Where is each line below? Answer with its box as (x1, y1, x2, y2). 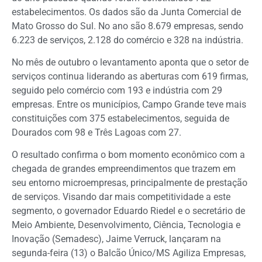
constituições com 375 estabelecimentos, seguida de (12, 112, 229, 124)
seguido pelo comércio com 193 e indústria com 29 (12, 84, 222, 96)
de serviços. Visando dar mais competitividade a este (12, 191, 230, 203)
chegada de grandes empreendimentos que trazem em (12, 163, 236, 175)
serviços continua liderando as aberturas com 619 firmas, (12, 70, 248, 82)
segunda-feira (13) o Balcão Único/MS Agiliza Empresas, (12, 247, 246, 259)
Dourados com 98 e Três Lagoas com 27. (12, 126, 181, 138)
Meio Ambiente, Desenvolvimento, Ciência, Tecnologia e (12, 219, 240, 231)
